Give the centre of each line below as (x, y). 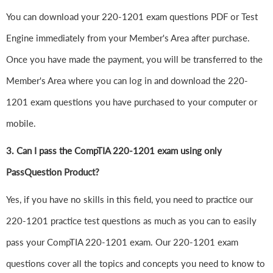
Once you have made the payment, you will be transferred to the (134, 59)
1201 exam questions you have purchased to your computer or (132, 102)
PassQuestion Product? (53, 172)
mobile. (21, 123)
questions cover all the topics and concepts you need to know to (136, 264)
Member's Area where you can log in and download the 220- (127, 81)
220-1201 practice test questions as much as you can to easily (131, 221)
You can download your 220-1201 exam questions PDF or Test (132, 17)
